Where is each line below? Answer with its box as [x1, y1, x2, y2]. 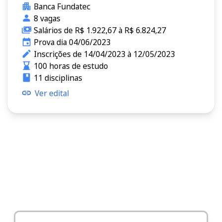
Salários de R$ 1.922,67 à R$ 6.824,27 [33, 24, 166, 36]
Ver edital [35, 87, 69, 99]
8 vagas [33, 12, 60, 24]
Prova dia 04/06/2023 [33, 36, 111, 48]
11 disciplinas [33, 72, 82, 83]
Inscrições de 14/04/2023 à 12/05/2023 [33, 48, 175, 59]
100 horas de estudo [33, 60, 108, 71]
